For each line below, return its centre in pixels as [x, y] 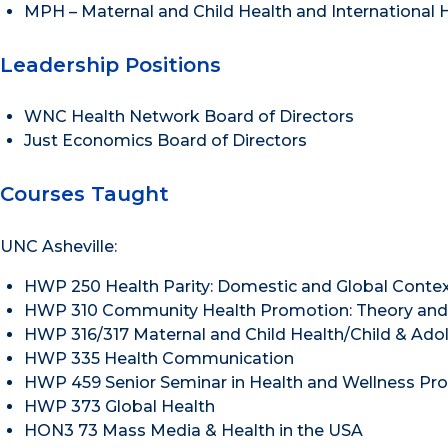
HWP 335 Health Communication [159, 358]
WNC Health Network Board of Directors [189, 117]
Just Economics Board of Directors [165, 141]
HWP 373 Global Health [119, 406]
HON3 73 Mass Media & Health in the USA [193, 430]
